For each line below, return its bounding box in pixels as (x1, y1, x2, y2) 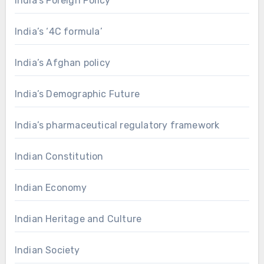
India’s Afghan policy (14, 57, 110, 68)
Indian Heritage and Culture (14, 213, 142, 225)
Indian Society (14, 244, 80, 256)
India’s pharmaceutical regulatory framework (14, 119, 220, 131)
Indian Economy (14, 181, 87, 193)
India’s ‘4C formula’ (14, 25, 103, 37)
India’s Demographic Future (14, 88, 140, 100)
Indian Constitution (14, 150, 104, 162)
